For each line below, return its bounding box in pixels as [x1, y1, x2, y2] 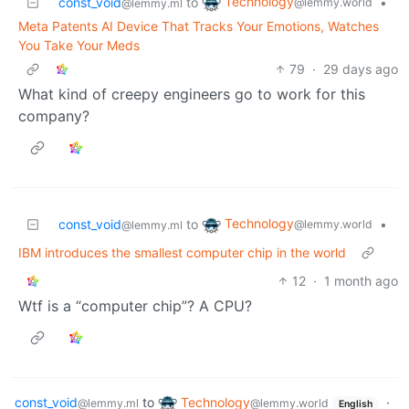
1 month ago [324, 272, 398, 288]
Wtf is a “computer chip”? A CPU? [18, 296, 252, 315]
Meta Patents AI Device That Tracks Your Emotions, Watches [18, 17, 379, 34]
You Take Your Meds [18, 37, 140, 53]
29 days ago [323, 60, 398, 77]
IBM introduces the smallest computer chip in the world [18, 244, 346, 260]
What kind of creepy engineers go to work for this [18, 84, 365, 103]
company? [18, 106, 89, 125]
